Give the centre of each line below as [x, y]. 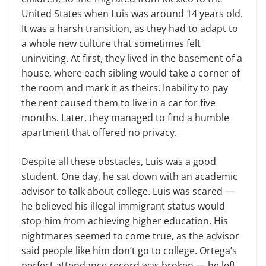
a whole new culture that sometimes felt [111, 44]
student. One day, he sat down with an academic [129, 177]
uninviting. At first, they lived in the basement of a [132, 58]
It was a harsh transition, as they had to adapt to [130, 29]
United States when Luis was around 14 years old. [132, 14]
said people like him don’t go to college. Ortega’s [129, 251]
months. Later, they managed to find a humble [125, 118]
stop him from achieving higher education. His [125, 221]
